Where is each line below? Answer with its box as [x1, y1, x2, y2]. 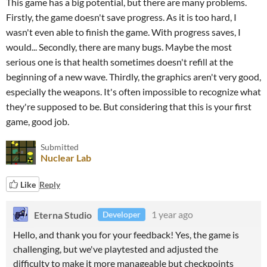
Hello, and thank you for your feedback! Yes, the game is [13, 229, 239, 240]
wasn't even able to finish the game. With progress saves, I [6, 26, 241, 38]
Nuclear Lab [41, 152, 91, 163]
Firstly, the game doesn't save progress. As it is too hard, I [6, 11, 237, 23]
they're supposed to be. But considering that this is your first [6, 101, 252, 112]
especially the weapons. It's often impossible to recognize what [6, 86, 261, 97]
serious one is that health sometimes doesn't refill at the [6, 56, 233, 67]
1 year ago [151, 209, 193, 220]
